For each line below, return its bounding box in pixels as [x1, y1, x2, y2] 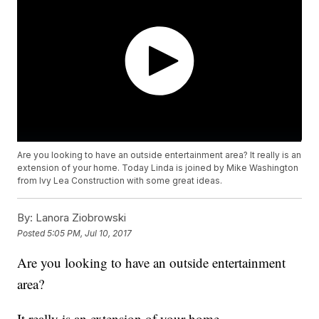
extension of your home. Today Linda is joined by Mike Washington [17, 162, 299, 174]
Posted [17, 227, 48, 239]
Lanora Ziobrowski [33, 211, 127, 225]
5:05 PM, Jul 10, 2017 [47, 227, 132, 239]
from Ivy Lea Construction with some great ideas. [17, 175, 223, 187]
